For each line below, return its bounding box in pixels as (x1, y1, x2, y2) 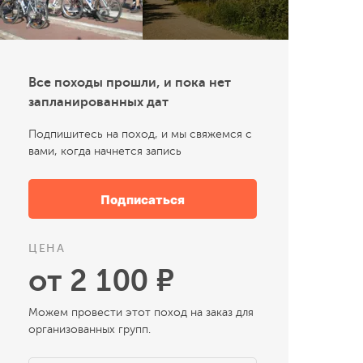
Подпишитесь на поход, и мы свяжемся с (28, 127, 252, 140)
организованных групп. (28, 322, 151, 335)
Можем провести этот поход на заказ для (28, 305, 254, 318)
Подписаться (100, 191, 185, 207)
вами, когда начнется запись (28, 144, 181, 157)
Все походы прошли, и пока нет (28, 75, 231, 91)
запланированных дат (28, 94, 169, 110)
